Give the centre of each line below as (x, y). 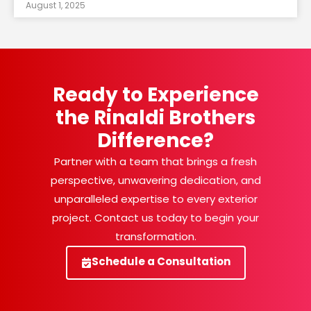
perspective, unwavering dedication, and (155, 180)
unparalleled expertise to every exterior (155, 199)
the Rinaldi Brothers (155, 117)
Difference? (155, 140)
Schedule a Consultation (161, 261)
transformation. (155, 236)
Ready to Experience (155, 94)
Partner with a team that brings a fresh (155, 161)
